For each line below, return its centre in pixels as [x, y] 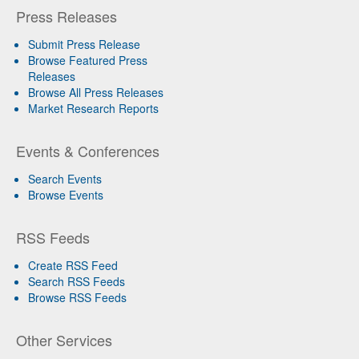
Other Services [64, 340]
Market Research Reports [93, 109]
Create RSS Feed [73, 266]
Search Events [65, 179]
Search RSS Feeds [77, 282]
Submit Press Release [84, 44]
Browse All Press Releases [96, 93]
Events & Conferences [88, 151]
